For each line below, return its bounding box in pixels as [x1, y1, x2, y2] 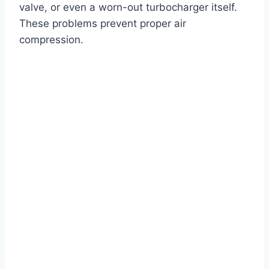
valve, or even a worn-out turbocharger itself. [19, 1, 237, 14]
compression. [19, 34, 83, 46]
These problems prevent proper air [19, 17, 186, 30]
